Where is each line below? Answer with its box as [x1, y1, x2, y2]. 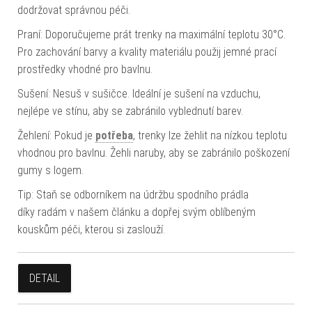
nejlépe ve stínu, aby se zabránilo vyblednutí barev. [17, 104, 243, 118]
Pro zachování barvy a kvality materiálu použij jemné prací [17, 45, 276, 58]
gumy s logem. [17, 163, 84, 177]
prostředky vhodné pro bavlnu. [17, 62, 153, 76]
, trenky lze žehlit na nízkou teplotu [133, 128, 287, 142]
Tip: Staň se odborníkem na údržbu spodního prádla [17, 187, 249, 201]
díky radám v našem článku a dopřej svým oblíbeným [17, 205, 256, 219]
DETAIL [29, 271, 60, 285]
